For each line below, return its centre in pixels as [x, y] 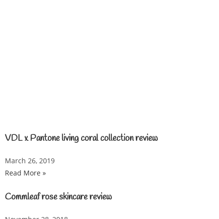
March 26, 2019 [30, 161]
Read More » [25, 173]
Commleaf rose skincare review [58, 197]
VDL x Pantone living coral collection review [81, 138]
